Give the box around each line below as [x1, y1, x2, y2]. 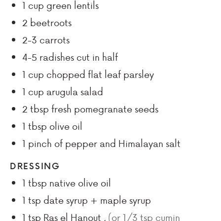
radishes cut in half [39, 50, 118, 64]
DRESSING [10, 160, 60, 172]
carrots [39, 33, 70, 46]
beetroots [30, 16, 72, 29]
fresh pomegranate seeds [51, 102, 158, 115]
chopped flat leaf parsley [46, 68, 154, 81]
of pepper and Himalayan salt [54, 137, 181, 150]
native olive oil [49, 176, 111, 189]
